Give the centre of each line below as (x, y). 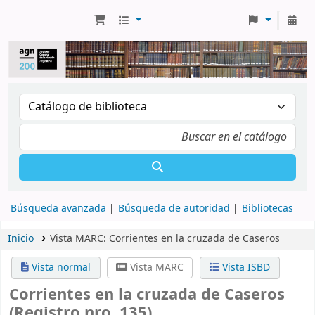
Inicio (21, 238)
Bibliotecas (268, 208)
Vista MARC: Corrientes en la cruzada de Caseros (165, 238)
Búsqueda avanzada (58, 208)
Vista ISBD (244, 267)
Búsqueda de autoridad (174, 208)
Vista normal (59, 267)
